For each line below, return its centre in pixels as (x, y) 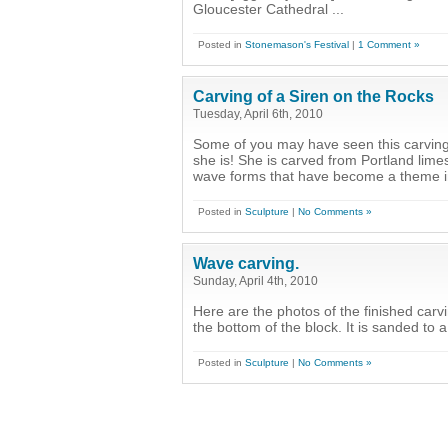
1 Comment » (389, 44)
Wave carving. (246, 263)
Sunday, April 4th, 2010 (255, 280)
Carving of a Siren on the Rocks (313, 96)
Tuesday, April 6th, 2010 (258, 113)
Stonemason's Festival (297, 44)
